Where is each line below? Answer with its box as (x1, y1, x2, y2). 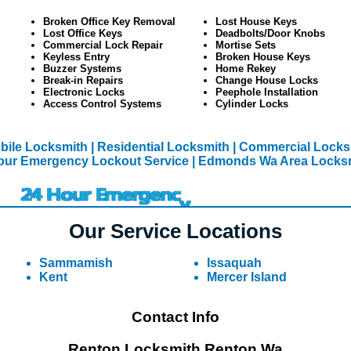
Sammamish (39, 256, 114, 270)
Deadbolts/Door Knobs (215, 27, 325, 40)
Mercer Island (207, 270, 287, 284)
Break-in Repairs (42, 74, 123, 87)
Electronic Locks (42, 86, 125, 99)
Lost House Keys (215, 16, 297, 28)
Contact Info (132, 309, 219, 325)
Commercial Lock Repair (42, 39, 163, 52)
